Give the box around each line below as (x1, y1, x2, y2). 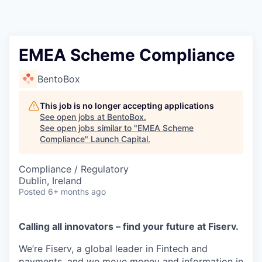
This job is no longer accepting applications (40, 101, 214, 111)
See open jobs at (40, 112, 107, 122)
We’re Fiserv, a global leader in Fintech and (19, 243, 208, 254)
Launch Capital (91, 134, 148, 144)
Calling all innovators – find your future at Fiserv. (19, 220, 239, 232)
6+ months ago (48, 187, 106, 196)
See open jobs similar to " (40, 123, 137, 133)
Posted (19, 187, 46, 196)
